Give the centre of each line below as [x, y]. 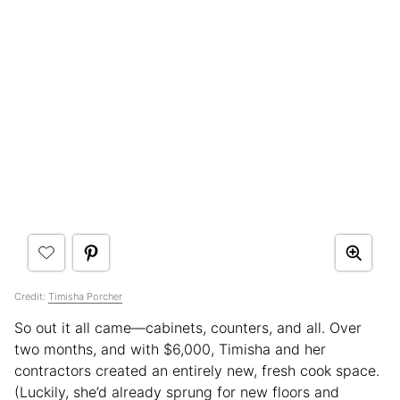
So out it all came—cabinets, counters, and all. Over [188, 328]
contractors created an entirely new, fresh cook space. [197, 371]
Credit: [31, 297]
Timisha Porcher [85, 297]
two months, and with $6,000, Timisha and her [170, 350]
